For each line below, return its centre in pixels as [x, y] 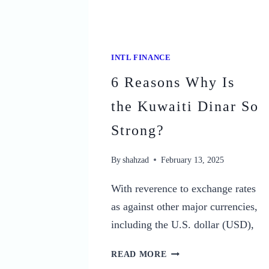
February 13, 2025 [193, 160]
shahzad [136, 160]
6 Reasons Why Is [173, 82]
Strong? [138, 130]
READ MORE [139, 254]
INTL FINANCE [141, 57]
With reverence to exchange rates [184, 189]
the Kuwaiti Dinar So [185, 106]
